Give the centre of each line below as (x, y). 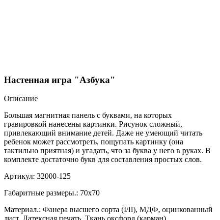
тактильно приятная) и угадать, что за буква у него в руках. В (107, 151)
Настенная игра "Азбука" (60, 80)
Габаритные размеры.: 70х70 (52, 193)
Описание (21, 99)
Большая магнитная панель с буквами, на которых (88, 115)
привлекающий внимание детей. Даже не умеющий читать (103, 133)
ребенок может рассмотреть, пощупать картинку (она (94, 142)
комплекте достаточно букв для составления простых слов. (103, 160)
